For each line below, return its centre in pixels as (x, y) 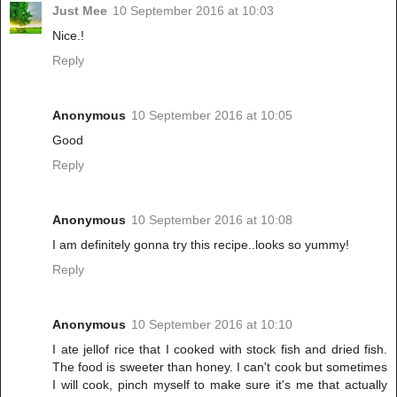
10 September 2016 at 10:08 (212, 219)
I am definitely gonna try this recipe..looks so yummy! (201, 244)
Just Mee (80, 10)
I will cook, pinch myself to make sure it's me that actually (220, 384)
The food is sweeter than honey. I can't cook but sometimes (220, 366)
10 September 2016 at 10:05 (212, 115)
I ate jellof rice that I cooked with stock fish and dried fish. (220, 349)
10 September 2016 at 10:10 (212, 324)
